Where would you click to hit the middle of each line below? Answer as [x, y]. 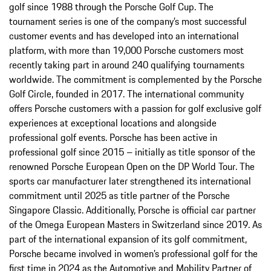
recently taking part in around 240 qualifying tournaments [127, 65]
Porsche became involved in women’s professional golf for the [133, 254]
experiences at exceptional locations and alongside [113, 123]
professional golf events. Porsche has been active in [113, 138]
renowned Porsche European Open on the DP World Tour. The [132, 167]
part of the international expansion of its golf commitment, [128, 239]
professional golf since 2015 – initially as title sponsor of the [132, 152]
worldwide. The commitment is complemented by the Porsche [135, 80]
